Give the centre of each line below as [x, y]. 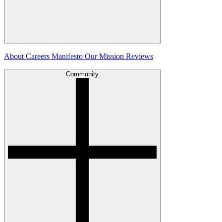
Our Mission [105, 56]
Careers [39, 56]
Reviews [139, 56]
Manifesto [68, 56]
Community [82, 74]
